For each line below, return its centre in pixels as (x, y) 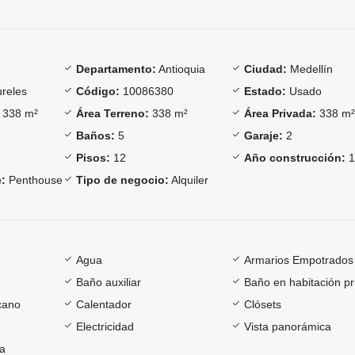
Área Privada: (281, 113)
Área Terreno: (112, 113)
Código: (97, 91)
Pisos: (93, 157)
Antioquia (180, 69)
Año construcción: (295, 157)
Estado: (265, 91)
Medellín (310, 69)
